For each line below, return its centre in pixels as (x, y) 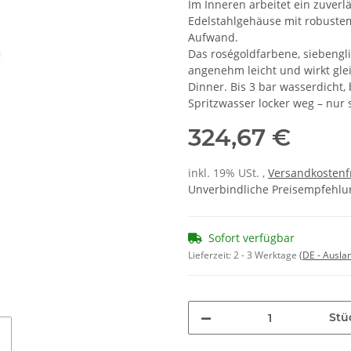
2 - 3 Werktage (266, 255)
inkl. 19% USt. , (228, 173)
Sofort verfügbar (251, 238)
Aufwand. (213, 38)
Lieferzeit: (211, 255)
